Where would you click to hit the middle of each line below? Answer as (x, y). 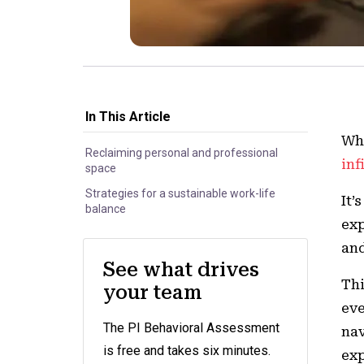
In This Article (128, 117)
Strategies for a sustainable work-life (180, 193)
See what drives (181, 270)
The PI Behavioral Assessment (191, 328)
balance (106, 209)
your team (153, 292)
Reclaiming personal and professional (182, 153)
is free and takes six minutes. (187, 351)
